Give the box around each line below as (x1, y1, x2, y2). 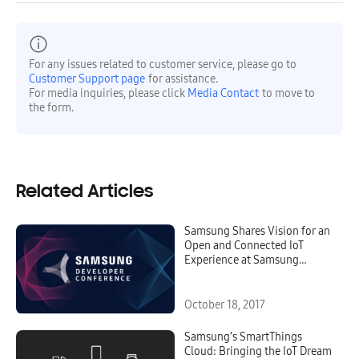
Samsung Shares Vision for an (184, 224, 330, 239)
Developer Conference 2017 (184, 268, 317, 282)
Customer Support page (29, 72, 145, 87)
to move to (262, 87, 315, 101)
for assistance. (148, 72, 218, 87)
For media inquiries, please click (29, 87, 188, 101)
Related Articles (16, 183, 153, 203)
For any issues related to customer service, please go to (29, 58, 296, 72)
